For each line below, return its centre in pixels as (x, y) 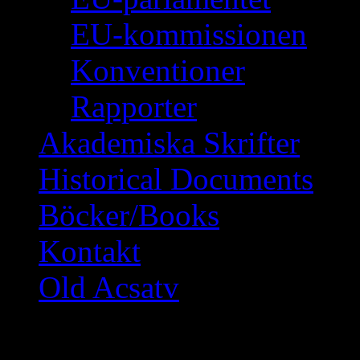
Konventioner (158, 70)
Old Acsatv (109, 287)
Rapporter (134, 106)
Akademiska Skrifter (169, 142)
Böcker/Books (129, 215)
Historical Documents (176, 178)
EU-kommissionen (189, 34)
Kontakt (90, 251)
